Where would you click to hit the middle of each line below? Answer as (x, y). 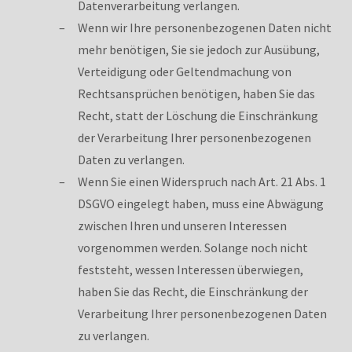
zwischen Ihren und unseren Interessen (182, 225)
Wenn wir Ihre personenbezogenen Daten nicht (205, 27)
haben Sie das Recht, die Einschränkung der (193, 291)
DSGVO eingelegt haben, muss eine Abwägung (201, 203)
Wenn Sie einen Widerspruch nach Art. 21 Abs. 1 (202, 181)
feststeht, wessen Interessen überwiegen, (191, 269)
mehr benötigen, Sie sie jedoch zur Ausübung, (199, 49)
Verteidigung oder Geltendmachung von (185, 71)
